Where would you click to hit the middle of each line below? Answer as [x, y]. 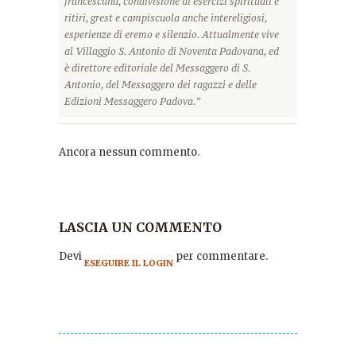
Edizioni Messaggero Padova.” [132, 101]
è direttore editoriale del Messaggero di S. [157, 68]
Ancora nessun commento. [129, 152]
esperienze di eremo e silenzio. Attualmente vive [172, 34]
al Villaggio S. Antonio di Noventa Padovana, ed [172, 51]
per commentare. [221, 256]
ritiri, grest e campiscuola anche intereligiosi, [166, 17]
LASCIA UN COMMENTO [140, 227]
